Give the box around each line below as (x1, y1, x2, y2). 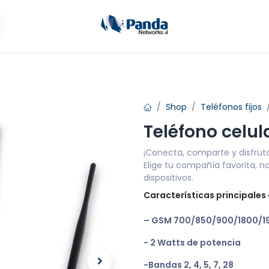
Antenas (44, 63, 82, 75)
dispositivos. (144, 172, 193, 184)
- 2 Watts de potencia (144, 237, 241, 249)
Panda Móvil (108, 63, 162, 75)
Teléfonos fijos (201, 101, 262, 113)
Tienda (187, 63, 218, 75)
